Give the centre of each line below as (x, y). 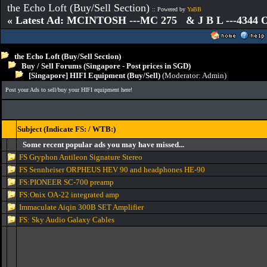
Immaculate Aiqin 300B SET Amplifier (81, 207)
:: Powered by (170, 9)
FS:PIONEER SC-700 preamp (66, 182)
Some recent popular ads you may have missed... (103, 145)
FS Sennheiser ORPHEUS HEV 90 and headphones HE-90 (112, 170)
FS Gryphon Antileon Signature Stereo (81, 157)
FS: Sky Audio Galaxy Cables (67, 220)
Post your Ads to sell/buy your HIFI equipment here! (69, 90)
